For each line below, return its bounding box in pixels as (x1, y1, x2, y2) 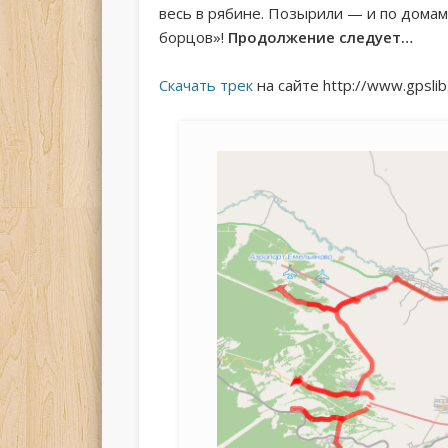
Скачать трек (158, 74, 253, 95)
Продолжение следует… (227, 26, 413, 47)
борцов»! (158, 26, 228, 47)
